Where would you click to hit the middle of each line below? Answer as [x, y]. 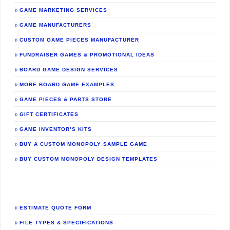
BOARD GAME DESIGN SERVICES [69, 69]
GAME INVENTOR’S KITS [55, 129]
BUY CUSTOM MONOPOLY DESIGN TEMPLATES [88, 159]
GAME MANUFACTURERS [55, 25]
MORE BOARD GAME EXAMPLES [67, 84]
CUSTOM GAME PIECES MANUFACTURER [79, 40]
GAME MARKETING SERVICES [63, 10]
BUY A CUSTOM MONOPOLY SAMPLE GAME [83, 144]
